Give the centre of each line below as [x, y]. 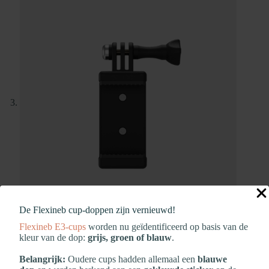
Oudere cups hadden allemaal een [131, 259]
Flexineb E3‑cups [53, 227]
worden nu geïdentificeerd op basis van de [167, 227]
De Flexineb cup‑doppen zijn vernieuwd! [97, 210]
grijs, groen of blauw [130, 237]
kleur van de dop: [53, 237]
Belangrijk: [42, 259]
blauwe [212, 259]
